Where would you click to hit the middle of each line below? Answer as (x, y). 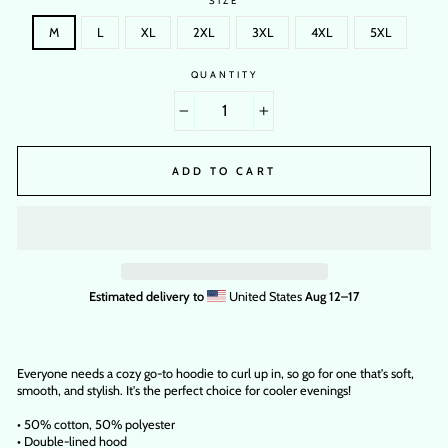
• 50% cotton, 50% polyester (96, 424)
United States (266, 296)
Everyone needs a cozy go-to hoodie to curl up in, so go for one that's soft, (215, 373)
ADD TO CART (224, 170)
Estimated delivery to (146, 296)
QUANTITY (224, 74)
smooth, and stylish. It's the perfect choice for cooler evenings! (184, 390)
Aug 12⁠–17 (332, 296)
